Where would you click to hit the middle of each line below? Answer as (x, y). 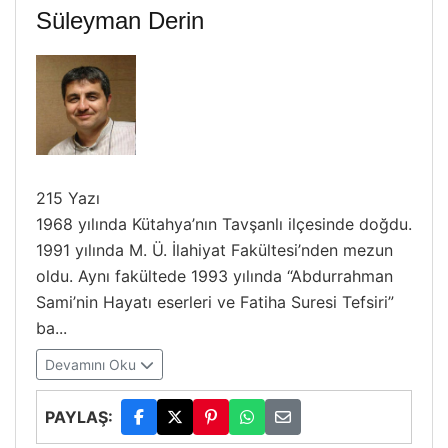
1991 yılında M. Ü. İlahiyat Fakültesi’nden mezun (214, 250)
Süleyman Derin (120, 20)
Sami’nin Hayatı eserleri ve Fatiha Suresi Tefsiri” (215, 302)
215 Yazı (68, 198)
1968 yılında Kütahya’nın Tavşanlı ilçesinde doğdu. (224, 224)
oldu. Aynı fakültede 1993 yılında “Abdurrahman (214, 276)
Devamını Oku (92, 364)
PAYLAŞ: (79, 417)
